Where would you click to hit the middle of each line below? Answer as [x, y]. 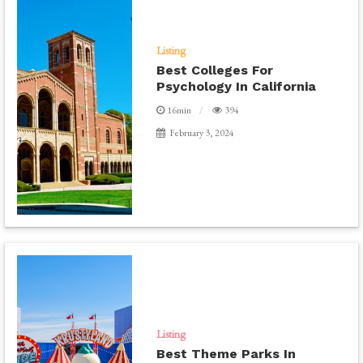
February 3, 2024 [202, 132]
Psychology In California [237, 86]
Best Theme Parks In [226, 353]
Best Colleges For [215, 70]
